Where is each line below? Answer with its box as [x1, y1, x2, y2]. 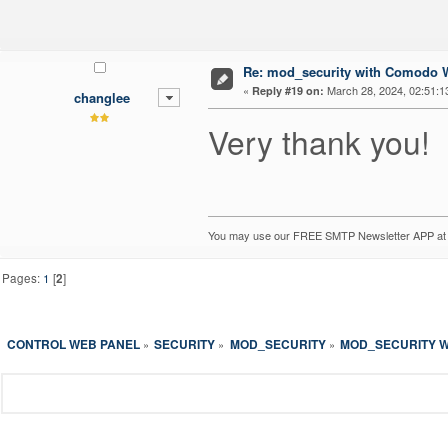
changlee [73, 88, 130, 108]
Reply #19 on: [251, 83, 324, 99]
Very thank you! [208, 119, 430, 164]
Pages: [2, 269, 44, 286]
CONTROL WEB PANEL [6, 335, 140, 354]
